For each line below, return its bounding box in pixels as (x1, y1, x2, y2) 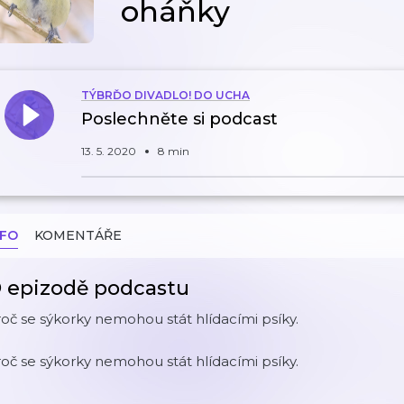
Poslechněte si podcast (81, 109, 278, 129)
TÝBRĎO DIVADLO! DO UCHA (81, 88, 250, 102)
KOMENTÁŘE (34, 227, 122, 243)
